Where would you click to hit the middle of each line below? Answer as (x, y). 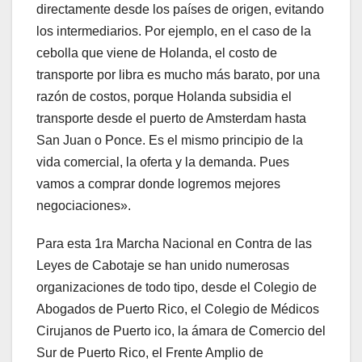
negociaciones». (84, 205)
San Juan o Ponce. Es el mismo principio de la (170, 140)
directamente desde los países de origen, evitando (180, 9)
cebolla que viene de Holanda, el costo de (157, 53)
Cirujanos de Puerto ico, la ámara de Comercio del (181, 330)
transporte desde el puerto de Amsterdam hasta (171, 118)
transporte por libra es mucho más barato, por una (178, 74)
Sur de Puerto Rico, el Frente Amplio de (150, 352)
